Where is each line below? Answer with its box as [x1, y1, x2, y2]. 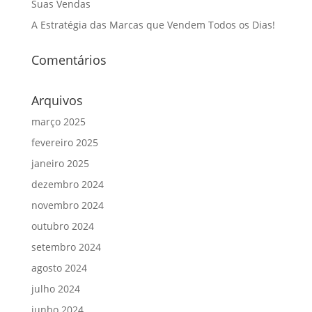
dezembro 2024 [31, 178, 104, 191]
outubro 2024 [31, 219, 94, 233]
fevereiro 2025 [31, 136, 98, 149]
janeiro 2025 [31, 157, 89, 170]
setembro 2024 [31, 240, 101, 253]
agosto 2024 [31, 261, 87, 274]
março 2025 [31, 115, 86, 128]
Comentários [31, 52, 107, 68]
